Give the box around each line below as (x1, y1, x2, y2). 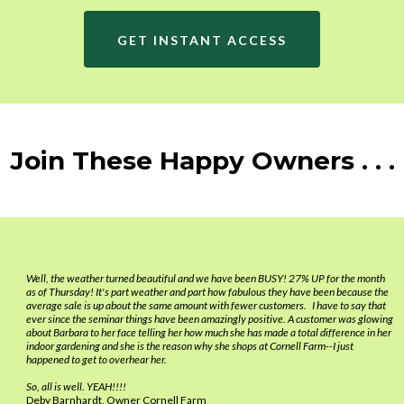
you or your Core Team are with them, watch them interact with (19, 5, 348, 19)
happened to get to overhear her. (26, 353, 167, 366)
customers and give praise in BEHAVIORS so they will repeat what (19, 21, 365, 35)
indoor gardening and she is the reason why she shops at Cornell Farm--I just (26, 339, 353, 353)
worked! (19, 37, 63, 51)
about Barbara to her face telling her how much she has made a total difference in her (26, 326, 391, 339)
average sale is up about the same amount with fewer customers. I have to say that (26, 298, 386, 312)
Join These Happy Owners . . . (9, 145, 395, 176)
